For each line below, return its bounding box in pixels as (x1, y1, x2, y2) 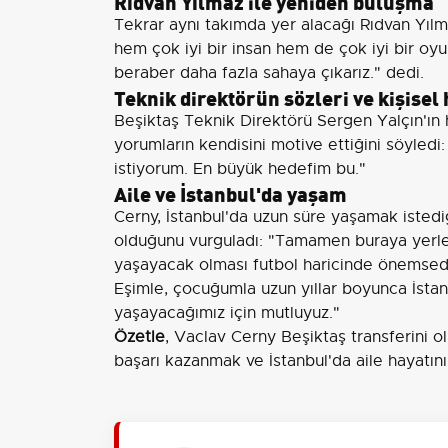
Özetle (114, 327, 165, 347)
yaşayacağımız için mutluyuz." (114, 303, 340, 323)
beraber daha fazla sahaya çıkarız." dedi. (114, 63, 424, 83)
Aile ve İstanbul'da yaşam (114, 178, 347, 207)
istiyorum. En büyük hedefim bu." (114, 159, 366, 179)
